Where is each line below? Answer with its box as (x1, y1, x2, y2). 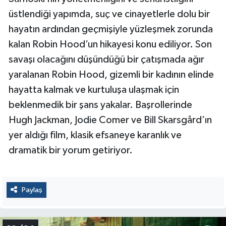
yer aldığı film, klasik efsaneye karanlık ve (9, 130, 182, 140)
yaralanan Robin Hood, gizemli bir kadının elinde (9, 69, 214, 80)
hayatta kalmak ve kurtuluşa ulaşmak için (9, 84, 179, 95)
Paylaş (21, 186, 42, 194)
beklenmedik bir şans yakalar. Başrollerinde (9, 99, 192, 110)
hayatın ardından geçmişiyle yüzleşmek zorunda (9, 24, 213, 34)
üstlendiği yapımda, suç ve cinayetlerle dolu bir (9, 9, 210, 19)
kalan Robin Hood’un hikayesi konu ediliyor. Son (9, 39, 212, 49)
